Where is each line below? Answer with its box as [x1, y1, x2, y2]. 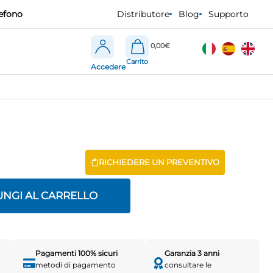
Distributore [117, 9, 169, 19]
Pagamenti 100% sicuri [35, 249, 118, 258]
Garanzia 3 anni [165, 249, 220, 258]
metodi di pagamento [35, 260, 116, 270]
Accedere [91, 62, 126, 71]
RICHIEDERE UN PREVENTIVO [98, 157, 219, 168]
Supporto [208, 9, 249, 19]
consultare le [165, 260, 212, 270]
